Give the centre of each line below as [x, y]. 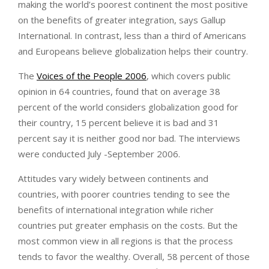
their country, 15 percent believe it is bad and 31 [119, 123]
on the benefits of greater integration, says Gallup [122, 20]
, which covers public [189, 76]
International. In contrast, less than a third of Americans [132, 36]
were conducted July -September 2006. [99, 154]
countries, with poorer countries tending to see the [124, 194]
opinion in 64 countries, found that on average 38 [119, 92]
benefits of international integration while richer [116, 210]
